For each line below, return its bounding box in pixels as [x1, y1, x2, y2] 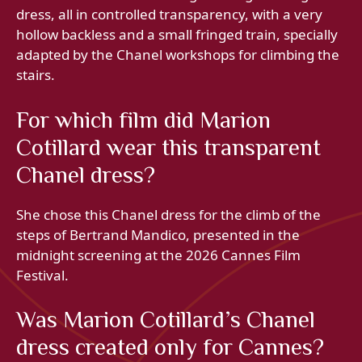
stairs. [16, 65, 55, 85]
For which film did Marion [16, 106, 271, 133]
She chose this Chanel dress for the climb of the [16, 204, 321, 224]
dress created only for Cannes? [16, 334, 324, 360]
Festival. [16, 265, 69, 284]
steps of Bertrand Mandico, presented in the [16, 225, 300, 244]
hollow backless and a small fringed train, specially [16, 25, 338, 44]
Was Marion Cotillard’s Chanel [16, 306, 315, 333]
